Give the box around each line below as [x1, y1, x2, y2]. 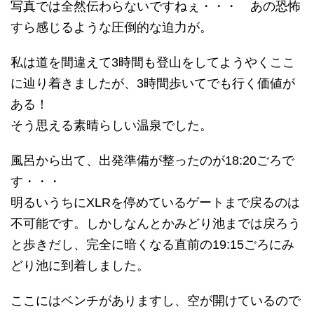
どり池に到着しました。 [11, 259, 149, 273]
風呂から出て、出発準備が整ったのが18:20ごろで [11, 153, 294, 168]
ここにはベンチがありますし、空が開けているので [11, 294, 301, 308]
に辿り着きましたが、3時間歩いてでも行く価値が [11, 76, 295, 90]
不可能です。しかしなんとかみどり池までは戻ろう [11, 217, 301, 231]
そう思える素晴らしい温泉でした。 [11, 118, 212, 132]
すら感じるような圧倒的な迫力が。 [11, 20, 212, 34]
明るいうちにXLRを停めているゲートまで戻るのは [11, 196, 300, 210]
